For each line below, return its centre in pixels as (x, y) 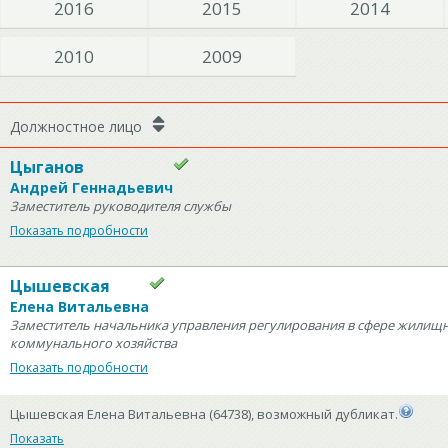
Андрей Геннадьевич (91, 187)
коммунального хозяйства (93, 343)
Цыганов (47, 167)
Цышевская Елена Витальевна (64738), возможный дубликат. (204, 414)
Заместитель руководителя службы (120, 206)
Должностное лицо (78, 126)
